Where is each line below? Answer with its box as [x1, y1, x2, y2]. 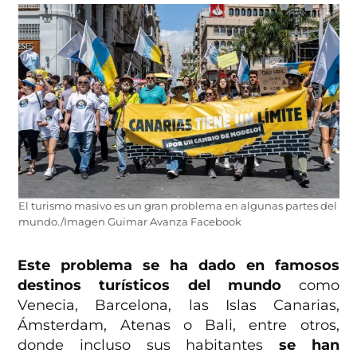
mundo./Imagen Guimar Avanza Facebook [18, 215, 241, 228]
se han [278, 335, 339, 354]
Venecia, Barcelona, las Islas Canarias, [18, 296, 339, 314]
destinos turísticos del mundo [18, 276, 281, 294]
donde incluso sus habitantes [18, 335, 279, 354]
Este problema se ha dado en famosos [18, 256, 339, 274]
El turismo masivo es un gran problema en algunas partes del [18, 199, 337, 212]
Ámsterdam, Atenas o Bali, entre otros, [18, 316, 339, 334]
